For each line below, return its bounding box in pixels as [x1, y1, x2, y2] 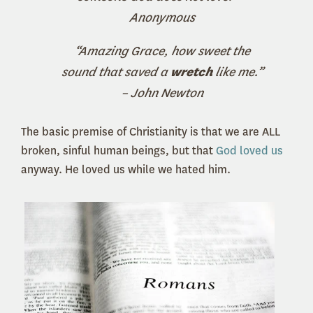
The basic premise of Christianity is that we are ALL [21, 124, 280, 139]
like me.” [212, 63, 263, 80]
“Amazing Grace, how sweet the [73, 42, 250, 59]
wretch [170, 63, 212, 80]
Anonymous [129, 8, 195, 26]
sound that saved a [61, 63, 170, 80]
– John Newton [120, 84, 203, 101]
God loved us [216, 143, 283, 158]
